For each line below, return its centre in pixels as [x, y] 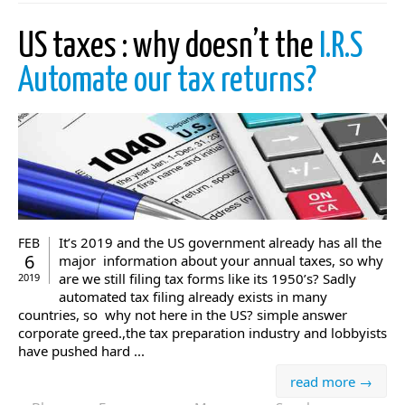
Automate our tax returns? [167, 81]
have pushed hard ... [81, 351]
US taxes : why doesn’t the [169, 47]
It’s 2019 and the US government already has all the [220, 243]
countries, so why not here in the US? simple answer [183, 315]
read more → [331, 382]
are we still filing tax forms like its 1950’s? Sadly [207, 279]
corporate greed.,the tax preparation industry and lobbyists [202, 333]
